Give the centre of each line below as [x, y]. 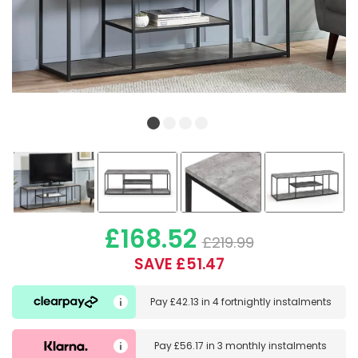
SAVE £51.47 [179, 265]
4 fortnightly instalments [272, 302]
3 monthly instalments [272, 345]
